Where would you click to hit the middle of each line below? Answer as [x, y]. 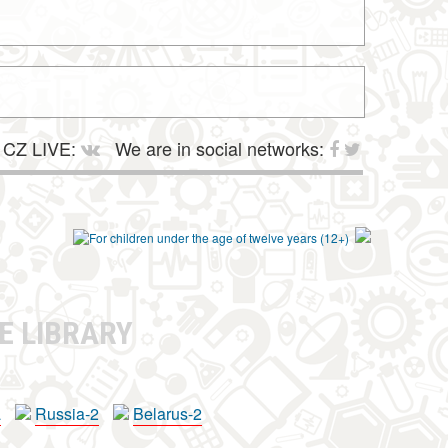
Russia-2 [67, 413]
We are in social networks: [219, 148]
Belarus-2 [167, 413]
